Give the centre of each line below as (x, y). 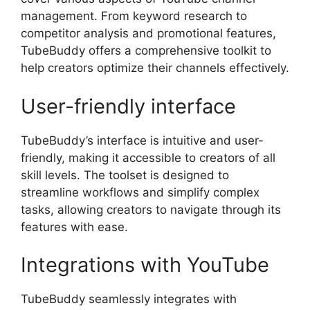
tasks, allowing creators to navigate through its (151, 209)
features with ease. (74, 227)
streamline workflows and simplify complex (140, 192)
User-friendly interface (128, 106)
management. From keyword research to (134, 16)
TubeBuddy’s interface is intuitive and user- (142, 140)
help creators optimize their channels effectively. (155, 68)
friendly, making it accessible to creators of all (148, 157)
